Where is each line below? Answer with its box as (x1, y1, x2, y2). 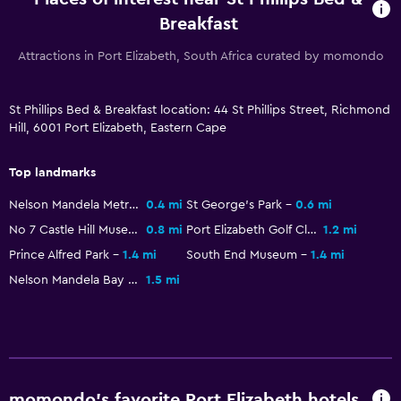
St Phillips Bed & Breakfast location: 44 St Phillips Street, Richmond (9, 103, 390, 116)
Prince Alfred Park (9, 248, 109, 261)
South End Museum (186, 248, 297, 261)
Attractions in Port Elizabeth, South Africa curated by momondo (17, 49, 384, 63)
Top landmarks (9, 166, 96, 179)
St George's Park (186, 198, 282, 211)
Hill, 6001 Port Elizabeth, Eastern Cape (9, 121, 226, 134)
